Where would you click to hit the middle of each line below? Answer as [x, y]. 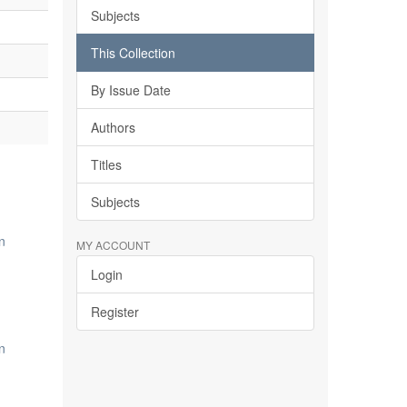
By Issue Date [130, 90]
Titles [106, 164]
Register [114, 312]
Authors [113, 127]
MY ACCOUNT [113, 245]
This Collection [133, 53]
